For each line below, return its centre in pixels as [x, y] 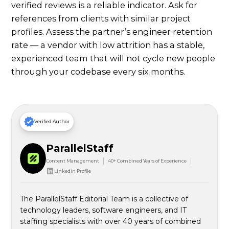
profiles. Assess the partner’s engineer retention [112, 32]
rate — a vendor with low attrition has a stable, [108, 45]
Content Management [72, 161]
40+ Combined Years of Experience [147, 161]
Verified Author [52, 122]
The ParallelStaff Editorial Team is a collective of [104, 199]
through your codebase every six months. [98, 72]
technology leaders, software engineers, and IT [104, 210]
